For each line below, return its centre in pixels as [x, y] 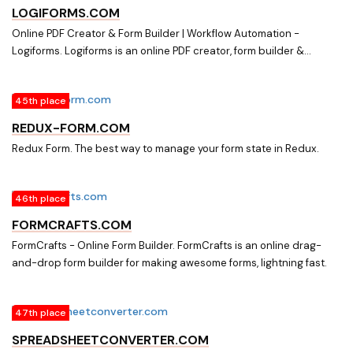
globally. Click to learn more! [80, 86]
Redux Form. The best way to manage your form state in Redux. [165, 148]
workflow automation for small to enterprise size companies [158, 69]
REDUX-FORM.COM [71, 128]
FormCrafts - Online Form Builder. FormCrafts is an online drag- [167, 246]
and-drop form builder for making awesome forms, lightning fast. [169, 263]
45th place [41, 101]
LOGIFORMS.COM [66, 13]
